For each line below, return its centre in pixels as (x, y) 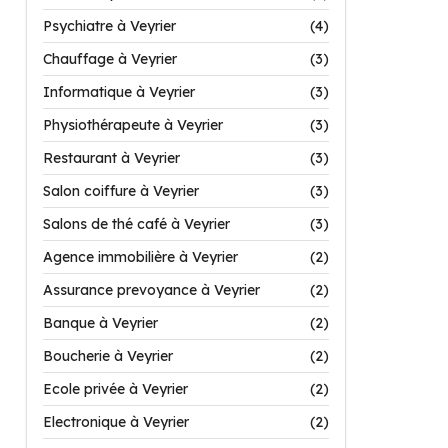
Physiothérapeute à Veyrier (133, 125)
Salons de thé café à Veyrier (136, 224)
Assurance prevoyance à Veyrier (151, 290)
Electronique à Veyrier (116, 422)
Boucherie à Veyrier (108, 356)
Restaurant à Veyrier (111, 158)
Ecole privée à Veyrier (115, 389)
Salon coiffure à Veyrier (121, 191)
